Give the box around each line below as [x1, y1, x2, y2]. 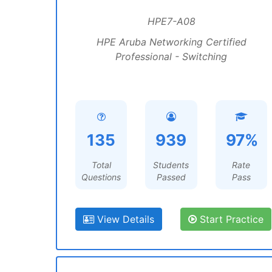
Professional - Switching [115, 50, 227, 63]
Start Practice [197, 213, 263, 225]
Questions [81, 172, 121, 182]
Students [153, 160, 189, 170]
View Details [94, 213, 154, 225]
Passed [156, 172, 186, 182]
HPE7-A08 [147, 15, 195, 27]
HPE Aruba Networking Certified [96, 36, 246, 48]
